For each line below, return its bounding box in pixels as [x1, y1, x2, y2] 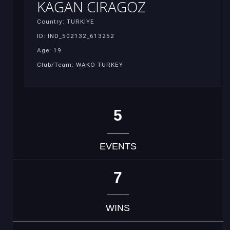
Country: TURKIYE [37, 17, 94, 25]
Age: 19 [37, 46, 62, 54]
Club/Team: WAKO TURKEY [37, 61, 123, 68]
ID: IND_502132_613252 [37, 32, 114, 40]
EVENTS [99, 141, 137, 151]
